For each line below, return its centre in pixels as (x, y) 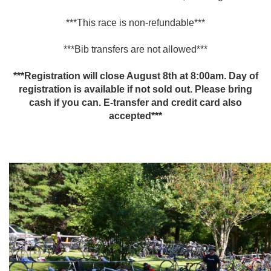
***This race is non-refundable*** (135, 23)
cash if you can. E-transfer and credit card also (135, 103)
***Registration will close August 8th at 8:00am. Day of (135, 76)
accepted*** (135, 116)
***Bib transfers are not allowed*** (135, 49)
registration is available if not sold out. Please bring (135, 89)
